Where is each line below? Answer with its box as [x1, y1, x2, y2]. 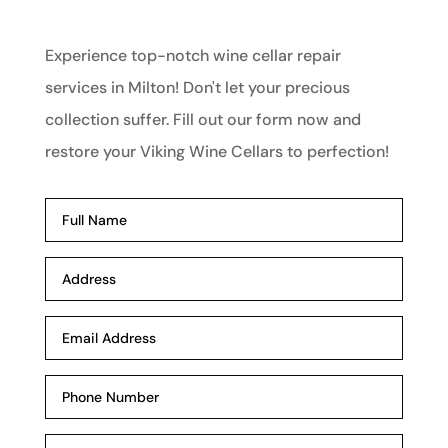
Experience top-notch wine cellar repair [44, 45, 341, 67]
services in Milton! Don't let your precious [44, 77, 350, 99]
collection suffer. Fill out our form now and [44, 109, 361, 131]
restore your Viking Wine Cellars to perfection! [44, 141, 389, 163]
